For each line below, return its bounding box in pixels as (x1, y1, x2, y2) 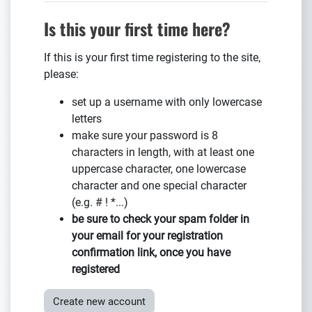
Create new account (53, 295, 146, 308)
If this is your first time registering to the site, (44, 50, 260, 64)
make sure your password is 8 (72, 128, 218, 142)
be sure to (72, 212, 123, 226)
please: (44, 67, 79, 81)
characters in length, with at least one (72, 145, 254, 159)
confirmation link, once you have (72, 245, 231, 259)
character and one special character (72, 178, 247, 192)
